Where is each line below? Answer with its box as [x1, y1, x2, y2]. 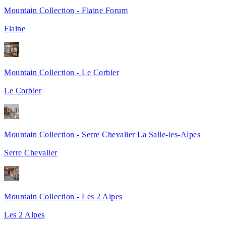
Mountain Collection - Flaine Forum [4, 6, 128, 15]
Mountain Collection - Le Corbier [4, 68, 120, 77]
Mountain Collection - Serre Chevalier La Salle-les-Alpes [4, 130, 201, 139]
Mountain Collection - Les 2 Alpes [4, 192, 123, 201]
